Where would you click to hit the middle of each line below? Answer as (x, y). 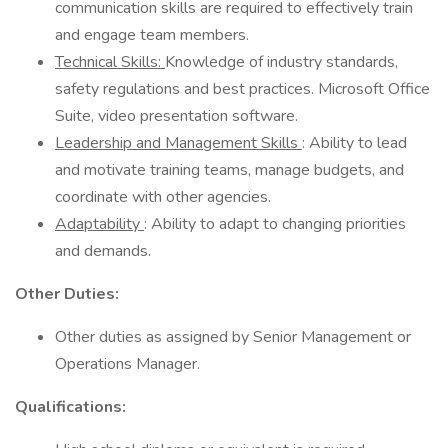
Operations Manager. (129, 364)
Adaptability (99, 224)
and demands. (103, 251)
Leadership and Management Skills (178, 143)
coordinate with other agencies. (163, 197)
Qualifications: (70, 407)
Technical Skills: (110, 62)
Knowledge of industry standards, (281, 62)
